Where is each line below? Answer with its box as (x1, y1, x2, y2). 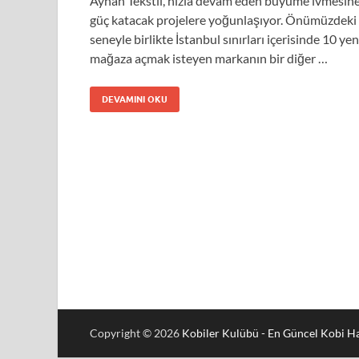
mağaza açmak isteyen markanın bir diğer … (90, 50, 328, 66)
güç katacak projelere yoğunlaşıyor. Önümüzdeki (90, 11, 357, 27)
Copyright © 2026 (90, 326, 182, 340)
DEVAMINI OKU (102, 93, 167, 105)
